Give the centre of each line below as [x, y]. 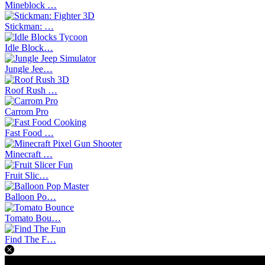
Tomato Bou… [33, 218]
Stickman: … [29, 26]
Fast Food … [29, 133]
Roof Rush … [31, 90]
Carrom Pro [27, 112]
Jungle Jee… [29, 69]
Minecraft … [29, 154]
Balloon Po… [30, 197]
